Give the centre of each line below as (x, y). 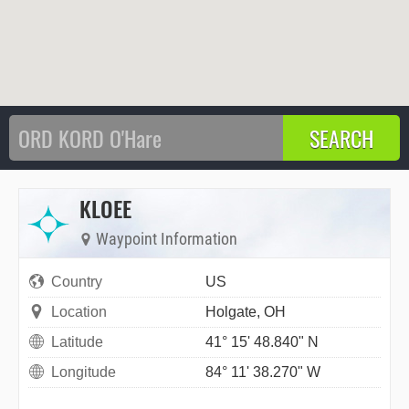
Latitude (77, 342)
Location (79, 312)
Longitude (84, 372)
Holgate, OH (246, 312)
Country (77, 282)
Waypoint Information (165, 239)
